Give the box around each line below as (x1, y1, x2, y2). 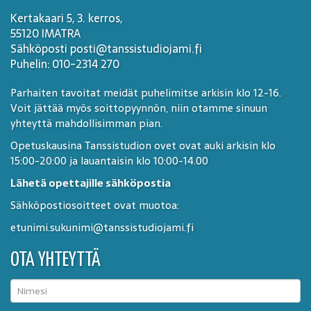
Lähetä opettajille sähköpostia (10, 174, 171, 192)
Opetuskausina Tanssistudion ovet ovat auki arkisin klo (10, 137, 276, 154)
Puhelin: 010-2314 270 (10, 55, 119, 73)
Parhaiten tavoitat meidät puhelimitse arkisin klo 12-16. (10, 84, 281, 101)
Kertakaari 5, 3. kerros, (10, 9, 122, 27)
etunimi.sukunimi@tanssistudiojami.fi (10, 219, 194, 236)
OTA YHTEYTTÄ (10, 251, 101, 270)
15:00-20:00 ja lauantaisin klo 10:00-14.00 (10, 152, 208, 169)
